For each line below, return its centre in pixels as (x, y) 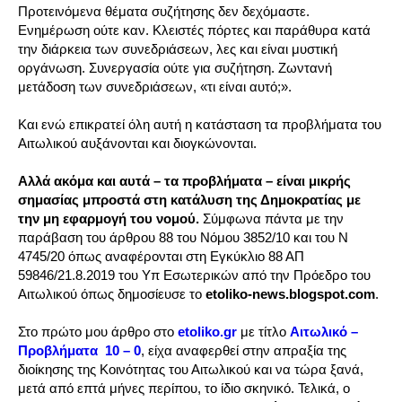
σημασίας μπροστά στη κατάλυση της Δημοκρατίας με (189, 200)
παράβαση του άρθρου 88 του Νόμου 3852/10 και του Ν (183, 238)
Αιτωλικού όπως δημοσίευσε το (112, 294)
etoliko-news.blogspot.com (290, 294)
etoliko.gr (207, 332)
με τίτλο (265, 332)
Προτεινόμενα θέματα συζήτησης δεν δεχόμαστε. (164, 12)
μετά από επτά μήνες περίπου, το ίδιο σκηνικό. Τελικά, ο (184, 389)
